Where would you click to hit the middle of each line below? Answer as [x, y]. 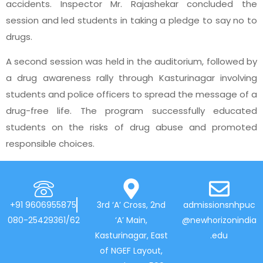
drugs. [19, 36]
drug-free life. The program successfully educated [131, 111]
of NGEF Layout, [131, 250]
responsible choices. [50, 144]
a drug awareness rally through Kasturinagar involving [131, 78]
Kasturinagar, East [131, 235]
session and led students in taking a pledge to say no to [131, 20]
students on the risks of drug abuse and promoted [131, 127]
